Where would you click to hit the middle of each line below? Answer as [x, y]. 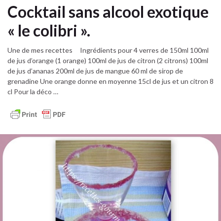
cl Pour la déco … [33, 92]
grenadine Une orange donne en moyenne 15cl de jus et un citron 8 [110, 81]
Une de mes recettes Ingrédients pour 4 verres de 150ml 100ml [108, 50]
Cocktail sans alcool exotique [108, 12]
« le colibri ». [49, 30]
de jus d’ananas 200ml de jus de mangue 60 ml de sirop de [95, 71]
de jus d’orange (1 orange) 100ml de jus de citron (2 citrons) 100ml [108, 61]
